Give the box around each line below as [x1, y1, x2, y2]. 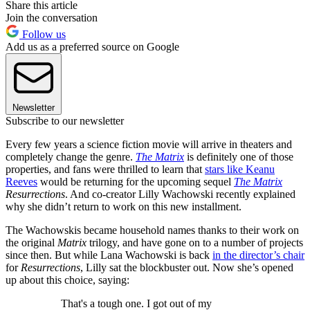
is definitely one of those [184, 151, 293, 163]
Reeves [6, 176, 37, 188]
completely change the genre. [6, 151, 136, 163]
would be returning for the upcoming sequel [37, 176, 234, 188]
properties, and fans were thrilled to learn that [6, 163, 205, 176]
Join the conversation [6, 12, 98, 24]
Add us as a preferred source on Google [6, 41, 179, 53]
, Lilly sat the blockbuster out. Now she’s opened [80, 262, 293, 274]
